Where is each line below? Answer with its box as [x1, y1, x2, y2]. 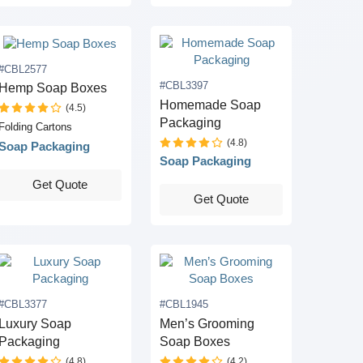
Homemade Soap [160, 97, 262, 112]
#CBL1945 [160, 298, 209, 311]
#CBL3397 [160, 79, 209, 92]
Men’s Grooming [160, 316, 255, 331]
